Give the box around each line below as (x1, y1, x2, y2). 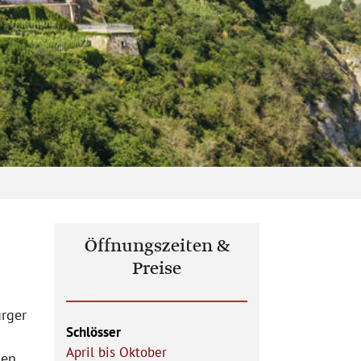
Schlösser (66, 323, 121, 341)
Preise (132, 256, 181, 282)
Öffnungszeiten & (84, 234, 230, 259)
